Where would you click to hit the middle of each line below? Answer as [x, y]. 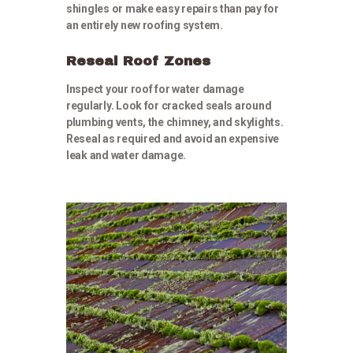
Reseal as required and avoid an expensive [173, 139]
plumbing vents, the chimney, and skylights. [175, 122]
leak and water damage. [126, 155]
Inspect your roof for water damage [155, 89]
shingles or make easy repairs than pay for [173, 9]
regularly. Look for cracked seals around [169, 106]
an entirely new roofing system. [145, 25]
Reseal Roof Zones [138, 61]
